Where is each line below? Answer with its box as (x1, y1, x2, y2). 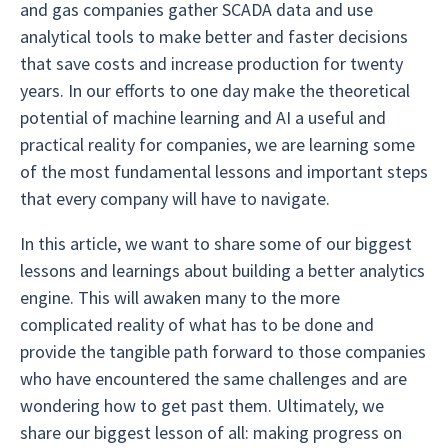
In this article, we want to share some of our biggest (20, 232, 412, 255)
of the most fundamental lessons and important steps (20, 160, 428, 183)
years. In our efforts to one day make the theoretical (20, 79, 410, 102)
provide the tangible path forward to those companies (20, 340, 426, 363)
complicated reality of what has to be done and (20, 313, 374, 336)
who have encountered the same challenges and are (20, 367, 407, 390)
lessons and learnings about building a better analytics (20, 259, 425, 282)
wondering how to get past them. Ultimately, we (20, 394, 384, 417)
